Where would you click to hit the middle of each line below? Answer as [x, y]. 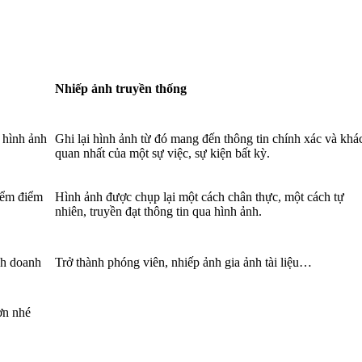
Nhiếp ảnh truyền [105, 88]
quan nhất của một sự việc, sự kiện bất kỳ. [162, 153]
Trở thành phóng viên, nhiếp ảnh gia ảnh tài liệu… [183, 262]
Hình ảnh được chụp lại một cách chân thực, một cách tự [200, 196]
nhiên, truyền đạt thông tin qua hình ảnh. [158, 211]
